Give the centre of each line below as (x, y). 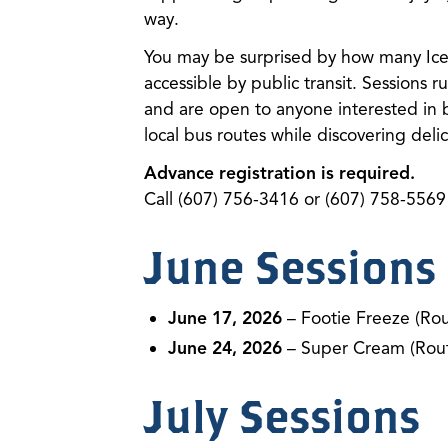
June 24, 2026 (225, 348)
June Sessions (290, 266)
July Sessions (282, 415)
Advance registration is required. (279, 173)
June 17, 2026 (225, 318)
